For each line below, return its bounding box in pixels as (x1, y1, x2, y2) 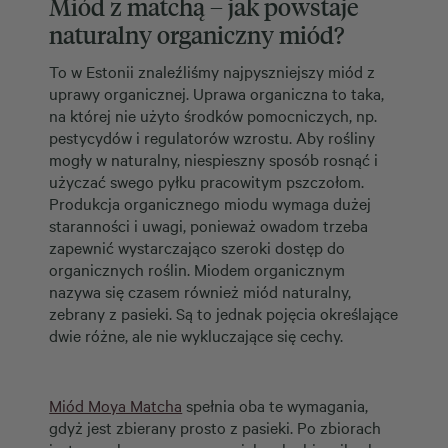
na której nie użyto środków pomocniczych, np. (49, 103, 378, 126)
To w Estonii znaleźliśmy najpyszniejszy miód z (49, 59, 376, 82)
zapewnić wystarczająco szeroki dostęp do (49, 235, 346, 258)
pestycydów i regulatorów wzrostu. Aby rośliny (49, 125, 376, 148)
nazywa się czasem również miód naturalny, (49, 279, 352, 302)
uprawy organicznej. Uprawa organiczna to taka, (49, 81, 385, 104)
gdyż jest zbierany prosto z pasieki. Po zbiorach (49, 415, 382, 438)
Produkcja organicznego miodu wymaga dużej (49, 191, 372, 214)
